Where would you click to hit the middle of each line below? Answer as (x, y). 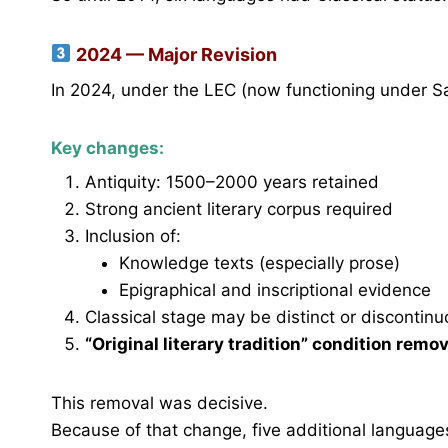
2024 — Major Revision (174, 54)
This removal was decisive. (159, 403)
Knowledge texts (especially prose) (259, 263)
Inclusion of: (133, 236)
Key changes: (107, 147)
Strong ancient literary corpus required (239, 209)
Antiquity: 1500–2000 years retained (232, 182)
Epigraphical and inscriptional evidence (275, 290)
